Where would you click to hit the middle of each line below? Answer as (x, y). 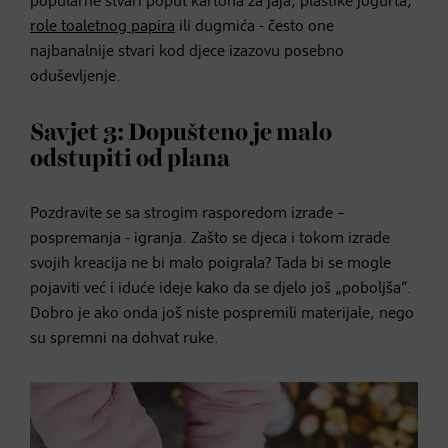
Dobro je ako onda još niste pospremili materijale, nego (222, 313)
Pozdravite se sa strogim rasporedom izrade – (187, 213)
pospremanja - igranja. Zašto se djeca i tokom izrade (210, 238)
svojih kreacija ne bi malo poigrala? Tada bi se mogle (210, 263)
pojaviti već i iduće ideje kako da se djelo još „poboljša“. (221, 288)
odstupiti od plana (130, 158)
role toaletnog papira (102, 26)
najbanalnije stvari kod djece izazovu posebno (187, 51)
